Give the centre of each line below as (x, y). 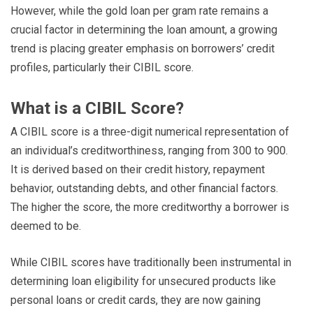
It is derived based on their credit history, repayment (138, 170)
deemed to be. (46, 226)
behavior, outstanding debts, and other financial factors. (144, 189)
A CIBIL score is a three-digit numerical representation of (150, 132)
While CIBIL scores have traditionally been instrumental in (151, 263)
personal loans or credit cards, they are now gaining (136, 300)
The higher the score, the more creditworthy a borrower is (150, 208)
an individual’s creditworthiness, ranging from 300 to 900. (149, 151)
